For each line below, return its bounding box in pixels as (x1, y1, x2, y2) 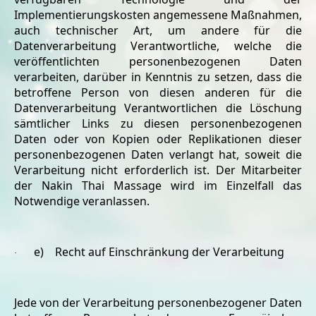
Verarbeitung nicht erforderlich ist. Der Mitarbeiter (14, 162, 302, 178)
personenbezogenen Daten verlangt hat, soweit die (14, 147, 302, 162)
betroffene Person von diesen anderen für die (14, 85, 302, 100)
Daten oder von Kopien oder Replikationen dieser (14, 131, 302, 147)
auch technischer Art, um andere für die (14, 23, 302, 38)
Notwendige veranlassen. (14, 193, 150, 209)
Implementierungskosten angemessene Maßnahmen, (14, 7, 302, 23)
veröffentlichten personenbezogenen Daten (14, 54, 302, 69)
